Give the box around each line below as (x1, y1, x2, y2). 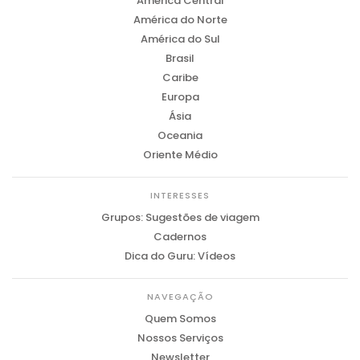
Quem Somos (144, 311, 216, 326)
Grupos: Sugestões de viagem (100, 210, 260, 225)
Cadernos (153, 229, 207, 244)
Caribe (162, 70, 198, 85)
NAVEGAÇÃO (146, 290, 214, 303)
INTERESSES (150, 189, 210, 202)
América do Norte (133, 12, 227, 27)
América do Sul (140, 31, 220, 47)
